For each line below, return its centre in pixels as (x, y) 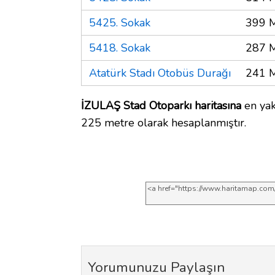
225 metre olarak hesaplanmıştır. (164, 122)
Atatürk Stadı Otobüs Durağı (160, 73)
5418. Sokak (120, 48)
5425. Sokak (120, 22)
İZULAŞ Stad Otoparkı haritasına (161, 105)
